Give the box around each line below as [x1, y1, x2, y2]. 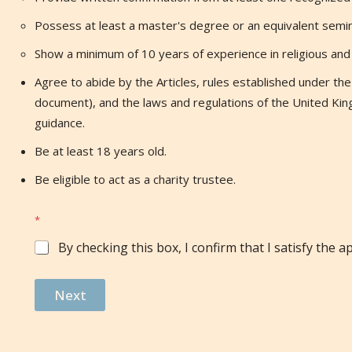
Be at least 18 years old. [35, 143, 167, 159]
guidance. [35, 115, 85, 130]
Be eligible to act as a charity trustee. [35, 171, 236, 187]
